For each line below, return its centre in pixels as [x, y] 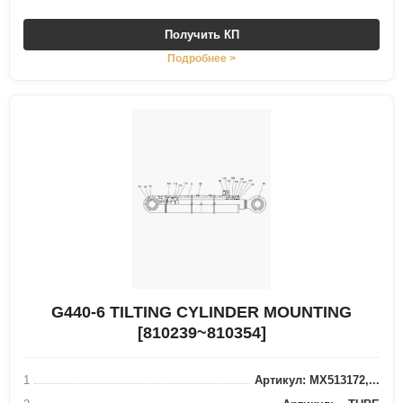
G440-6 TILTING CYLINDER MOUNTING [201, 312]
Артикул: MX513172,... [317, 380]
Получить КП [201, 35]
